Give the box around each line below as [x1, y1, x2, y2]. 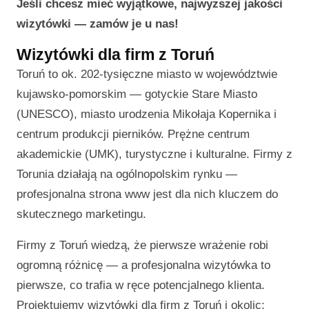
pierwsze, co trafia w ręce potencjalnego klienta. [17, 279, 265, 292]
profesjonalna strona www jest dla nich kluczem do [17, 188, 278, 201]
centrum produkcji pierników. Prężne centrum [17, 128, 250, 141]
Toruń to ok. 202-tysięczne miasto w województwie [17, 68, 277, 81]
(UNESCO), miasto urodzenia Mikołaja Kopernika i [17, 108, 277, 121]
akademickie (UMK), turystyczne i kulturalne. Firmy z [17, 148, 292, 161]
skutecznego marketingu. [17, 208, 146, 221]
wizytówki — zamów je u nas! [17, 17, 179, 31]
